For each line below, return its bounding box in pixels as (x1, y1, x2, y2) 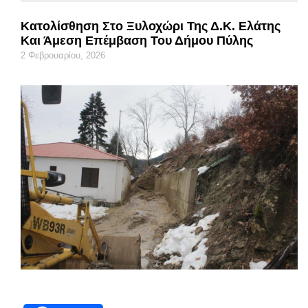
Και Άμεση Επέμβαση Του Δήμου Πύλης (21, 33, 253, 47)
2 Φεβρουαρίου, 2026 (21, 49, 105, 60)
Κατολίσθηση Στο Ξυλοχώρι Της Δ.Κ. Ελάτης (21, 19, 280, 33)
